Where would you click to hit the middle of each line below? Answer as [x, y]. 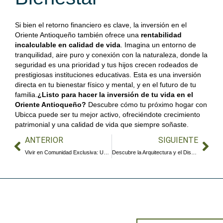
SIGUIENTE [178, 140]
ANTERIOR [44, 140]
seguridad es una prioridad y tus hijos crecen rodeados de [107, 65]
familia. [26, 95]
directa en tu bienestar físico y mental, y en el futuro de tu [106, 85]
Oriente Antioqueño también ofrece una [78, 35]
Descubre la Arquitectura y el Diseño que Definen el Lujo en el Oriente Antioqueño [194, 152]
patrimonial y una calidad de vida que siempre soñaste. [102, 124]
